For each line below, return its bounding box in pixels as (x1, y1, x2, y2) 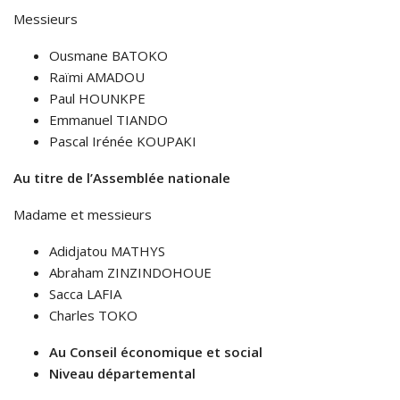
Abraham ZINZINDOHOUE (49, 263, 212, 282)
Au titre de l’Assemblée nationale (13, 169, 230, 187)
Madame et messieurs (13, 205, 152, 224)
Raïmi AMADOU (49, 68, 145, 87)
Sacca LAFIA (49, 285, 121, 304)
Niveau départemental (49, 364, 196, 383)
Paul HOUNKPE (49, 89, 146, 108)
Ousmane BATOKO (49, 46, 168, 65)
